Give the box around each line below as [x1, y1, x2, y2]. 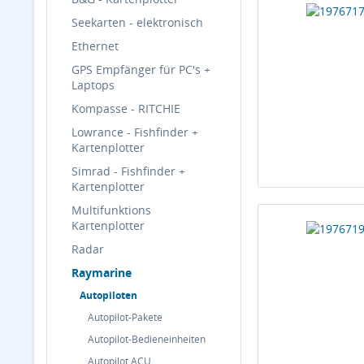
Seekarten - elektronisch [71, 15, 203, 30]
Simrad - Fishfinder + [71, 163, 185, 179]
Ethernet [71, 38, 119, 54]
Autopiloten [80, 288, 137, 302]
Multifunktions [71, 202, 151, 218]
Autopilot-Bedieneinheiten [88, 332, 206, 346]
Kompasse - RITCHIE [71, 101, 180, 116]
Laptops [71, 77, 115, 93]
